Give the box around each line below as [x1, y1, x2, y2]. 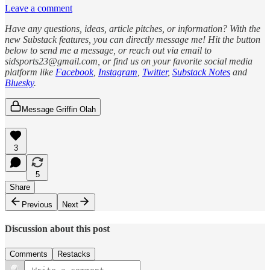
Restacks [57, 249, 90, 259]
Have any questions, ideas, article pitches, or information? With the [5, 24, 260, 34]
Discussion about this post [5, 224, 110, 234]
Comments [10, 249, 48, 259]
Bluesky [5, 78, 34, 89]
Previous [22, 200, 52, 210]
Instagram [98, 67, 137, 78]
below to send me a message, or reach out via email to [5, 45, 212, 56]
